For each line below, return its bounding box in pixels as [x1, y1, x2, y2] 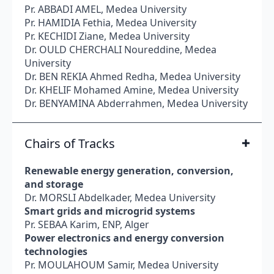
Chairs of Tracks [24, 135, 115, 152]
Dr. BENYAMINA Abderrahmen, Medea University [24, 96, 248, 110]
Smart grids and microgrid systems [24, 204, 195, 218]
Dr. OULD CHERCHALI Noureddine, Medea [24, 42, 217, 56]
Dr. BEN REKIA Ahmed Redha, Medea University [24, 69, 240, 83]
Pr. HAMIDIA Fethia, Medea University [24, 15, 196, 29]
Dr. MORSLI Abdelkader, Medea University [24, 190, 215, 204]
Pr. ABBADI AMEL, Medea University [24, 2, 187, 16]
